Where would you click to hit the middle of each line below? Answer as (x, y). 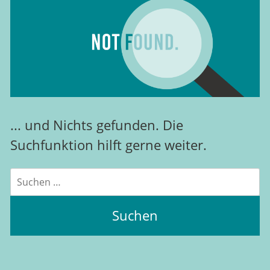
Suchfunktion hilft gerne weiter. (108, 145)
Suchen (26, 175)
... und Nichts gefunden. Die (96, 125)
